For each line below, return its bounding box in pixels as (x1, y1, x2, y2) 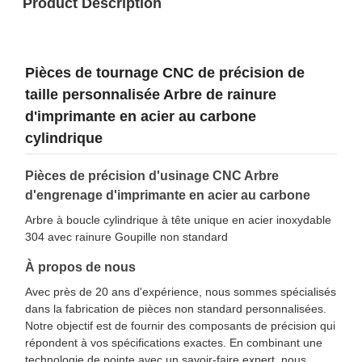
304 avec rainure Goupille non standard (25, 230, 228, 243)
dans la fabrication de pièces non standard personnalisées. (25, 302, 326, 315)
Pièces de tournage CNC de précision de (25, 65, 305, 81)
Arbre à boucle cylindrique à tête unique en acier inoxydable (25, 213, 331, 226)
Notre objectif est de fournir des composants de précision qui (25, 319, 335, 332)
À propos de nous (25, 260, 136, 274)
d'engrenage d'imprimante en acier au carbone (25, 188, 310, 202)
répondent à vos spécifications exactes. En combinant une (25, 336, 322, 349)
